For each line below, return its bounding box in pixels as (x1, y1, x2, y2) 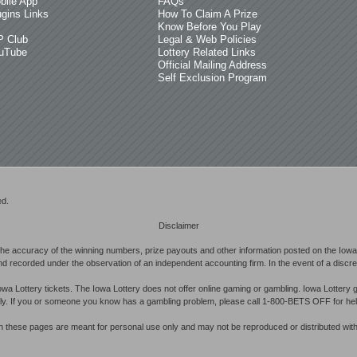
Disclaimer (158, 221, 199, 230)
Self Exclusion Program (158, 72, 267, 84)
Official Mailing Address (158, 59, 267, 71)
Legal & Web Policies (158, 33, 257, 45)
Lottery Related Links (158, 46, 256, 58)
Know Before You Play (158, 21, 261, 33)
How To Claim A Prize (158, 8, 257, 20)
